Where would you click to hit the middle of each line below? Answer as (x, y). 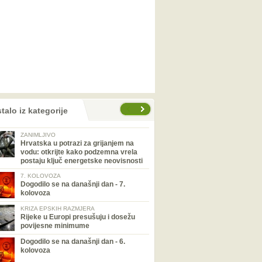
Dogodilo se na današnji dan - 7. (73, 184)
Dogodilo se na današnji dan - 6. (73, 242)
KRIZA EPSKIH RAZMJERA (58, 208)
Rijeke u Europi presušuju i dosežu (78, 217)
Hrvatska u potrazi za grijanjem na (77, 143)
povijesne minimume (55, 226)
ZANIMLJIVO (38, 135)
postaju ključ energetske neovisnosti (82, 161)
